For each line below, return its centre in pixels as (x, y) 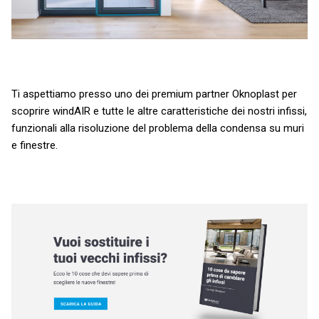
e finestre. (35, 145)
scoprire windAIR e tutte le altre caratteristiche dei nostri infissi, (159, 111)
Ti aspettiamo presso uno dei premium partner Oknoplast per (154, 94)
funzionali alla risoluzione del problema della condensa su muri (158, 128)
